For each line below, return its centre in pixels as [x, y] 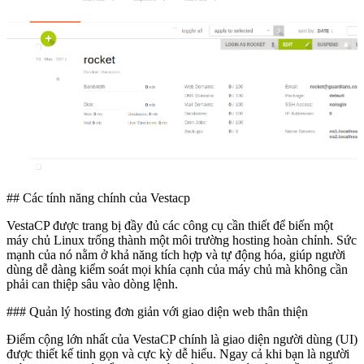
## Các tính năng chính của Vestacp [98, 197]
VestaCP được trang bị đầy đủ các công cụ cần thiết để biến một [170, 225]
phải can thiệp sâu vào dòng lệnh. [92, 284]
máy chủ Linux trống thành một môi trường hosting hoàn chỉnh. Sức [182, 240]
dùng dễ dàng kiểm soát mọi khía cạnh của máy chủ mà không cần [177, 269]
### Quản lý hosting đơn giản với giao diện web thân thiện [157, 311]
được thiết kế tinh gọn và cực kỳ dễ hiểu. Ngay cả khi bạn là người [178, 353]
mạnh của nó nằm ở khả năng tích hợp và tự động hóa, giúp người [176, 254]
